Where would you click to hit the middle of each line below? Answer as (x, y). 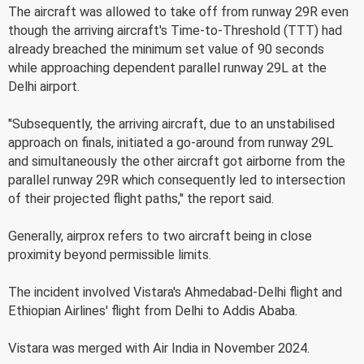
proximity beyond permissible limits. (110, 254)
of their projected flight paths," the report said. (141, 198)
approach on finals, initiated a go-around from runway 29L (171, 142)
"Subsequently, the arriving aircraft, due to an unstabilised (171, 123)
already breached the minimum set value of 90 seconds (166, 49)
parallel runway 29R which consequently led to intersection (177, 180)
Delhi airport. (44, 86)
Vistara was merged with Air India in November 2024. (159, 348)
